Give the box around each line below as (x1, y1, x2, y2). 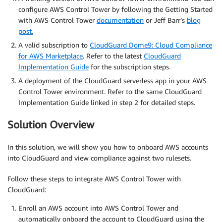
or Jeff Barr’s (144, 15, 187, 24)
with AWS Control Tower (18, 15, 97, 24)
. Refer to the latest (83, 51, 144, 60)
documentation (97, 15, 144, 24)
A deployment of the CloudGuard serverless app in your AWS (18, 76, 207, 85)
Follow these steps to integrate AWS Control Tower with (7, 174, 181, 183)
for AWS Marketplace (18, 51, 83, 60)
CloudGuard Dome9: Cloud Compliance (90, 40, 212, 49)
